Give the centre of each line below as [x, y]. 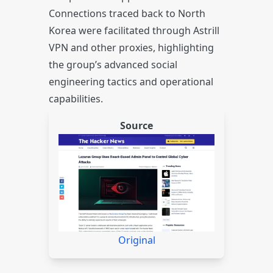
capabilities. [76, 99]
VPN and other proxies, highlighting [131, 48]
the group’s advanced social [113, 65]
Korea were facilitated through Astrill [134, 30]
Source [136, 126]
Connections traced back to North [127, 13]
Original [136, 240]
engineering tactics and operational [131, 82]
